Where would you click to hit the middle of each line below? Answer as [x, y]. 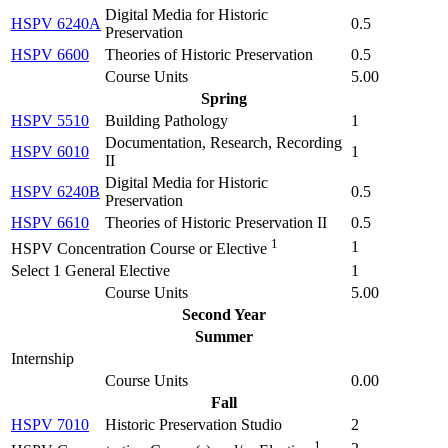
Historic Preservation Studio [193, 424]
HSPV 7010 [50, 424]
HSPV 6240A [56, 23]
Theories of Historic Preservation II [216, 222]
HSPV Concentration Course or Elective [139, 249]
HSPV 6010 [50, 151]
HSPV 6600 [50, 54]
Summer [224, 336]
